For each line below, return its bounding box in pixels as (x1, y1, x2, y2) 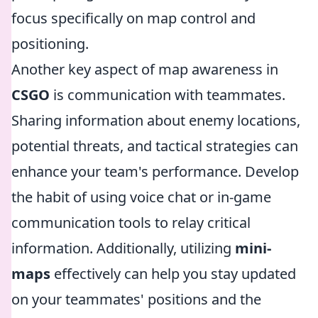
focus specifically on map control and (11, 9, 256, 28)
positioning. (11, 34, 89, 53)
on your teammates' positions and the (11, 290, 261, 309)
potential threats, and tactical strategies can (11, 136, 298, 155)
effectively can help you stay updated (50, 264, 296, 283)
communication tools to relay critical (11, 213, 251, 232)
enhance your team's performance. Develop (11, 162, 299, 181)
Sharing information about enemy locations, (11, 111, 300, 130)
